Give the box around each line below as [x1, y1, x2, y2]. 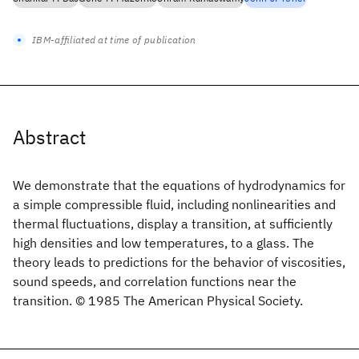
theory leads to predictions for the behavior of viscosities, [13, 254, 345, 270]
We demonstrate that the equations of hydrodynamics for [13, 177, 345, 193]
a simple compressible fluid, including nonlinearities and [13, 196, 336, 212]
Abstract [13, 124, 86, 150]
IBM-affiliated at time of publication [32, 34, 196, 46]
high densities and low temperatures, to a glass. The [13, 235, 314, 251]
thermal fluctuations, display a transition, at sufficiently [13, 216, 333, 232]
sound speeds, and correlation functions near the [13, 273, 296, 289]
